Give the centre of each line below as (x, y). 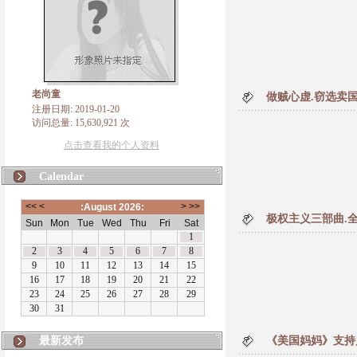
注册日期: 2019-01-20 (75, 109)
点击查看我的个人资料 (111, 145)
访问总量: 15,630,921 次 (80, 123)
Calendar (61, 177)
